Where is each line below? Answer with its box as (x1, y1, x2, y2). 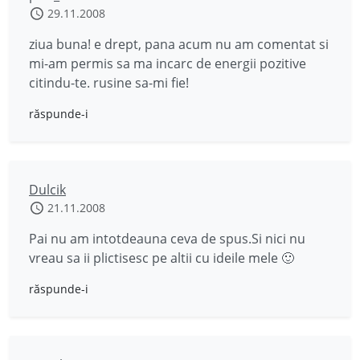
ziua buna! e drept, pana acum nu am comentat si (29, 35, 329, 53)
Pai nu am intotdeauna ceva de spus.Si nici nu (29, 230, 305, 247)
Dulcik (29, 181, 66, 198)
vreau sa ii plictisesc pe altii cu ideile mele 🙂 (29, 249, 294, 267)
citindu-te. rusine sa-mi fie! (29, 74, 189, 92)
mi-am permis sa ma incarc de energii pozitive (29, 55, 306, 72)
